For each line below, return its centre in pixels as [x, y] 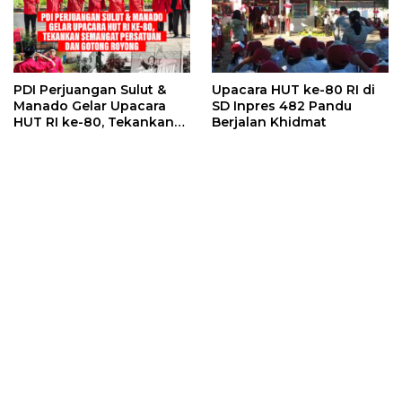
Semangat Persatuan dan [98, 139]
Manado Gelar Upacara [90, 106]
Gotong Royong [67, 155]
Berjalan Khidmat [269, 122]
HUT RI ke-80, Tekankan [94, 122]
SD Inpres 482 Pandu [282, 106]
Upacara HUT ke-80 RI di [293, 90]
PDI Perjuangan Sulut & [90, 90]
